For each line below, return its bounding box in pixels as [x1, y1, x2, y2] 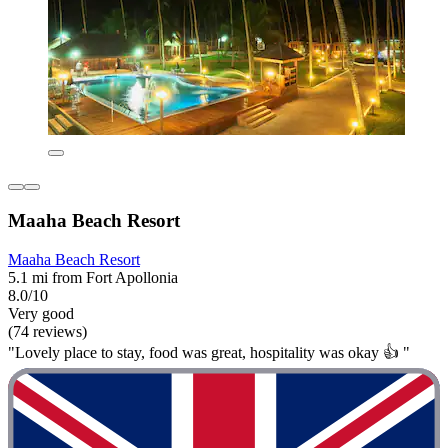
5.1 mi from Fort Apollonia [8, 268, 178, 286]
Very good [8, 304, 74, 322]
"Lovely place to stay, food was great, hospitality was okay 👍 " [8, 343, 410, 361]
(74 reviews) [8, 322, 87, 340]
